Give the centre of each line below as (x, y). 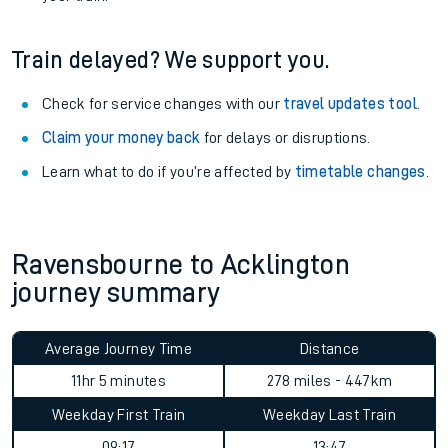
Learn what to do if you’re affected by (168, 172)
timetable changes (360, 172)
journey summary (116, 293)
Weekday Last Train (329, 415)
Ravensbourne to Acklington (181, 265)
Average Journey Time (118, 349)
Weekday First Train (118, 415)
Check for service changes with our (163, 104)
